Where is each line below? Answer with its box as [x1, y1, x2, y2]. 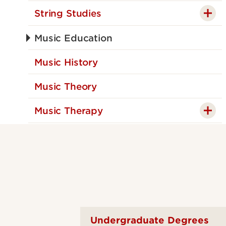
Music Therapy [34, 105, 103, 117]
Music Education [34, 33, 112, 44]
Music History [34, 57, 98, 68]
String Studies [34, 8, 101, 19]
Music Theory [34, 81, 97, 92]
